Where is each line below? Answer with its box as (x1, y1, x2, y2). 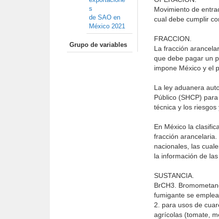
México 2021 (89, 22, 125, 30)
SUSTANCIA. (154, 172, 194, 179)
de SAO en (89, 14, 120, 21)
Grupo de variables (69, 41, 127, 48)
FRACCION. (154, 35, 192, 43)
